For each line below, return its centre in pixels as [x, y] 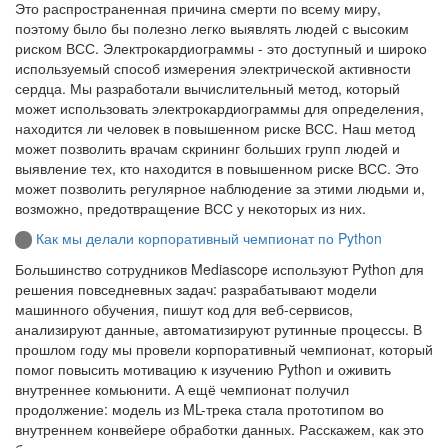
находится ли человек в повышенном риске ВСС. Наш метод [215, 127]
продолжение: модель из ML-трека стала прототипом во [199, 408]
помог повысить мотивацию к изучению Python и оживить [203, 368]
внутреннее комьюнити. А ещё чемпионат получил [182, 388]
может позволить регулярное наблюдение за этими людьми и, [220, 187]
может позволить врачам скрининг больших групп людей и [207, 147]
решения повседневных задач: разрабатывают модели [196, 288]
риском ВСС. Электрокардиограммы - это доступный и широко [221, 47]
